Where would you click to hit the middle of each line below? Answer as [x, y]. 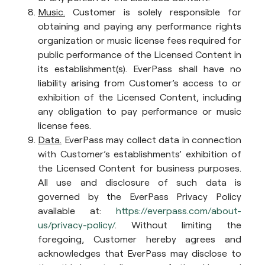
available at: [77, 211]
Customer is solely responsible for [153, 12]
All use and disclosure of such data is [140, 182]
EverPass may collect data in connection [151, 140]
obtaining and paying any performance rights [140, 26]
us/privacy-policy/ [76, 225]
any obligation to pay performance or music [140, 111]
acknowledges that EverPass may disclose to [140, 253]
